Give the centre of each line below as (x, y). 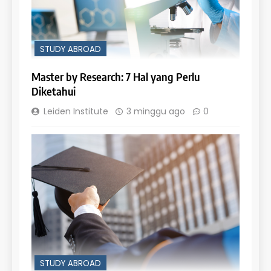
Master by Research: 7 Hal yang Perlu (116, 77)
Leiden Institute (76, 112)
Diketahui (54, 91)
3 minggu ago (156, 112)
